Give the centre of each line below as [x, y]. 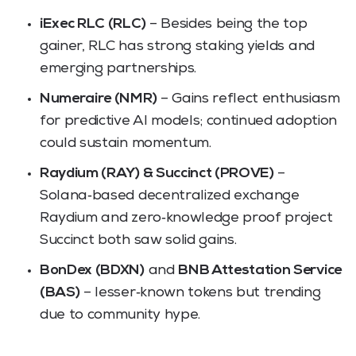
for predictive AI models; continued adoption [188, 121]
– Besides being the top [226, 24]
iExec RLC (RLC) [93, 24]
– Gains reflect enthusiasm [248, 99]
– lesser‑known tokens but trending [200, 293]
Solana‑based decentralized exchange [170, 196]
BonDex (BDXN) [92, 271]
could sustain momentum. [126, 143]
